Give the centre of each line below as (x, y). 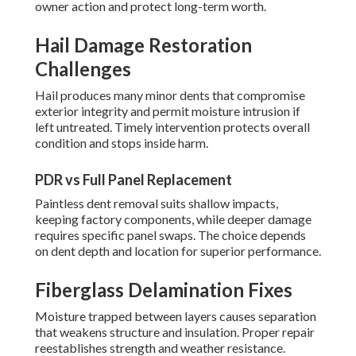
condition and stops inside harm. (122, 143)
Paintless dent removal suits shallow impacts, (157, 203)
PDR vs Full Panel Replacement (133, 180)
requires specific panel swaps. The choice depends (170, 235)
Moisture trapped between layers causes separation (176, 316)
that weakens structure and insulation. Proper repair (175, 332)
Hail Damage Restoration (143, 45)
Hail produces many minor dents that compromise (170, 95)
